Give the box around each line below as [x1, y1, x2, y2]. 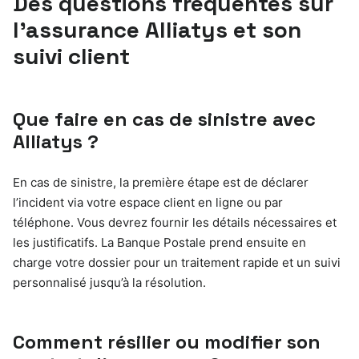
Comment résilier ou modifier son [13, 329, 321, 354]
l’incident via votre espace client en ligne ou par [13, 194, 283, 210]
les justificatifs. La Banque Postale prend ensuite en [13, 234, 306, 250]
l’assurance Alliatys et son [13, 14, 301, 44]
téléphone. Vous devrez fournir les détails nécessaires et [13, 214, 337, 230]
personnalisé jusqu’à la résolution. [13, 274, 206, 290]
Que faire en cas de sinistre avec [13, 106, 316, 131]
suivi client [13, 41, 130, 71]
